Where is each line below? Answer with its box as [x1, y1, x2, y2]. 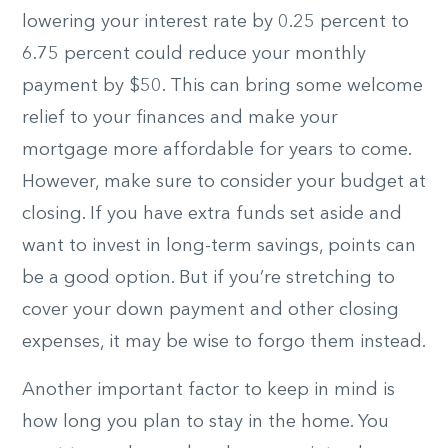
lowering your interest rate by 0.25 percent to [22, 12, 409, 31]
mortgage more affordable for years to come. [22, 140, 411, 159]
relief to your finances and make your [22, 108, 338, 127]
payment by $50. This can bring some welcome [22, 76, 423, 95]
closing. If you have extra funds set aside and [22, 204, 402, 223]
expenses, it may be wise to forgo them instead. [22, 332, 426, 351]
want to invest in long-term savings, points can [22, 236, 416, 255]
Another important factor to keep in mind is [22, 380, 395, 399]
